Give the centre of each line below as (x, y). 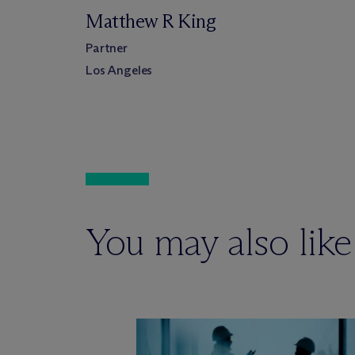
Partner (107, 48)
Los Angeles (119, 70)
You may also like (219, 242)
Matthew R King (151, 21)
